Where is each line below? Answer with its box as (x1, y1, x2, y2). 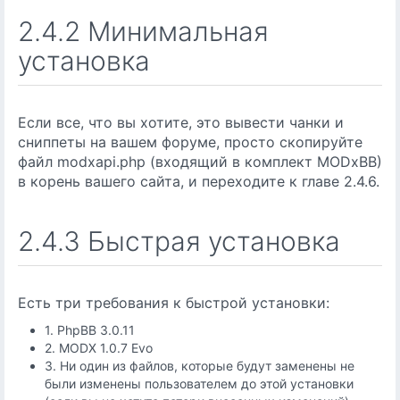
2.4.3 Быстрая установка (18, 225, 340, 257)
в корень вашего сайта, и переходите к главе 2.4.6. (18, 172, 379, 190)
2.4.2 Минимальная (18, 15, 269, 47)
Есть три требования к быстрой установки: (18, 294, 329, 312)
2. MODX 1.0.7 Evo (45, 340, 153, 355)
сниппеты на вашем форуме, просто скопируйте (18, 133, 362, 151)
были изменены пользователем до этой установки (45, 376, 354, 391)
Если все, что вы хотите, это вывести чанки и (18, 113, 344, 131)
